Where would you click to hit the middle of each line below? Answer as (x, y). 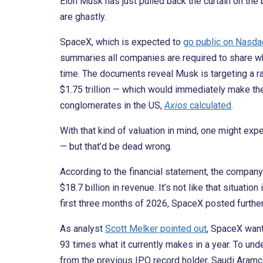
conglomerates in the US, (112, 106)
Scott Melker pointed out (156, 229)
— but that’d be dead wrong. (116, 147)
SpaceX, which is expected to (122, 42)
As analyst (82, 229)
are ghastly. (83, 17)
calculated (209, 106)
